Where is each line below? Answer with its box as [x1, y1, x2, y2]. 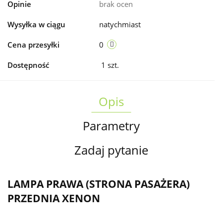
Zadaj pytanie [74, 142, 148, 159]
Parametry [82, 117, 140, 134]
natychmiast [99, 19, 141, 30]
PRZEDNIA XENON [7, 191, 115, 205]
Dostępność [7, 60, 49, 70]
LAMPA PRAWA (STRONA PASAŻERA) [7, 176, 190, 191]
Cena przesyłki [7, 40, 59, 50]
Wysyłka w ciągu [7, 19, 65, 30]
